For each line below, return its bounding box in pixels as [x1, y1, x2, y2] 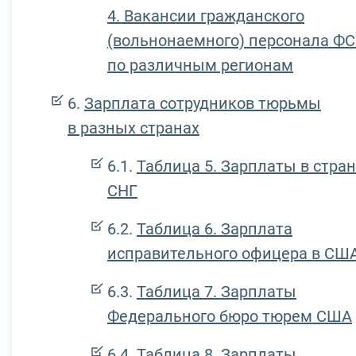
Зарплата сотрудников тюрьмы [84, 94, 321, 114]
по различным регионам [107, 56, 293, 75]
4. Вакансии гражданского [107, 6, 304, 26]
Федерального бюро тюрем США [107, 307, 352, 327]
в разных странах [68, 118, 199, 138]
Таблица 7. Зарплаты [137, 282, 296, 302]
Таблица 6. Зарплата [137, 219, 292, 239]
